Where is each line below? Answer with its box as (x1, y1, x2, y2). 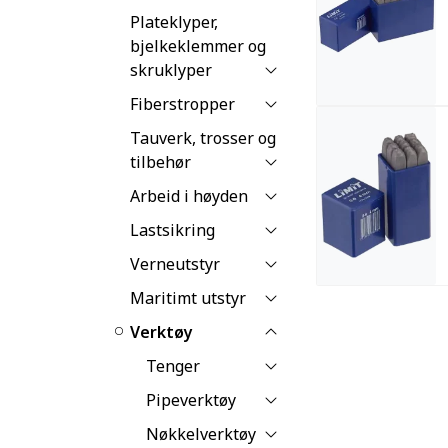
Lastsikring (130, 218, 215, 241)
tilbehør (130, 150, 191, 173)
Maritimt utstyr (130, 286, 246, 309)
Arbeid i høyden (130, 184, 248, 207)
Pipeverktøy (146, 388, 236, 411)
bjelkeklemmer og (130, 34, 266, 57)
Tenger (146, 354, 200, 377)
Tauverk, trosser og (130, 126, 276, 149)
